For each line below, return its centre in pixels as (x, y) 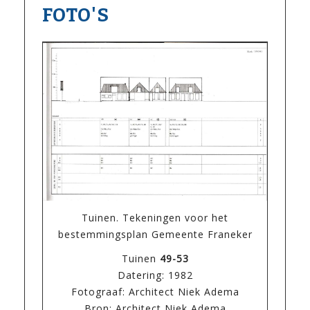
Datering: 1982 (155, 275)
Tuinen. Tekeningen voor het (155, 218)
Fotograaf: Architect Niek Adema (155, 292)
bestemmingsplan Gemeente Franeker (155, 235)
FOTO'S (76, 16)
